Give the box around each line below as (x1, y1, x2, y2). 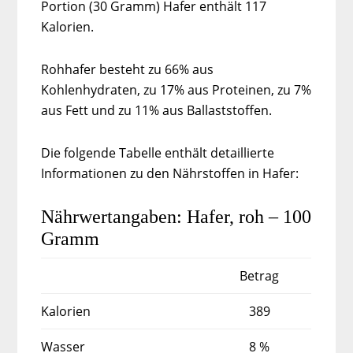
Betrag (240, 266, 280, 284)
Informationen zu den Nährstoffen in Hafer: (41, 164, 299, 182)
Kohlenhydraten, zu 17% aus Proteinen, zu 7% (41, 80, 312, 98)
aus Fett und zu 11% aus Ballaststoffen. (41, 101, 273, 119)
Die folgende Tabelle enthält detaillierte (41, 143, 275, 162)
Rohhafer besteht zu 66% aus (41, 60, 214, 78)
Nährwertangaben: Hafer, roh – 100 (41, 206, 312, 227)
